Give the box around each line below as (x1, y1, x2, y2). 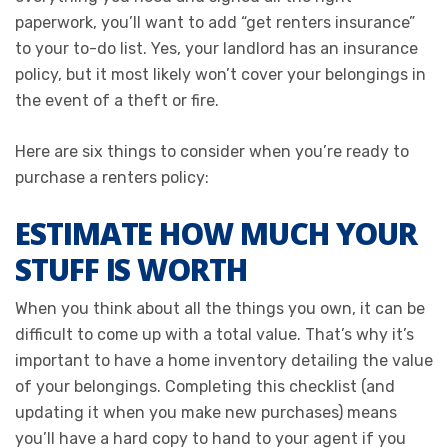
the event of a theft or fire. (15, 90, 219, 110)
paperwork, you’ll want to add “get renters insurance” (15, 12, 415, 32)
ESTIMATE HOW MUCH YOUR (15, 212, 418, 254)
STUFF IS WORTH (15, 248, 247, 290)
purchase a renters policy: (15, 167, 209, 187)
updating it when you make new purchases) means (15, 402, 397, 422)
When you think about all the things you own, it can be (15, 298, 425, 318)
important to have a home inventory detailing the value (15, 350, 433, 370)
